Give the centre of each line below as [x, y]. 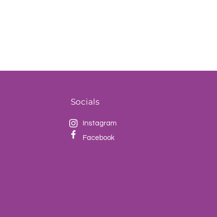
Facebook [99, 138]
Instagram [100, 124]
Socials [85, 102]
